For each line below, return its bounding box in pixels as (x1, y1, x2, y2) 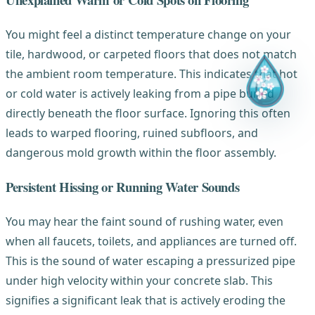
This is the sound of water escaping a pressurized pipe (6, 252, 295, 269)
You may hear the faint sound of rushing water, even (6, 213, 283, 229)
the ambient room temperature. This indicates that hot (6, 66, 297, 82)
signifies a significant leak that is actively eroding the (6, 292, 285, 308)
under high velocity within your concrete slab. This (6, 272, 273, 288)
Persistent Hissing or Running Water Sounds (6, 176, 240, 196)
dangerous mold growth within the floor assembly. (6, 145, 276, 161)
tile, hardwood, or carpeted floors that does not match (6, 46, 297, 63)
